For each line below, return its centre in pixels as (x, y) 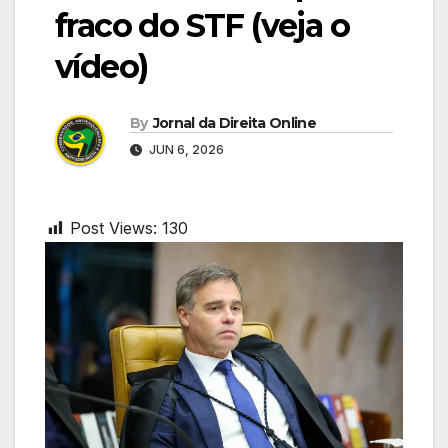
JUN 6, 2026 (185, 150)
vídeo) (101, 66)
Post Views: (113, 228)
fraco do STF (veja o (202, 25)
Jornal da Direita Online (234, 123)
